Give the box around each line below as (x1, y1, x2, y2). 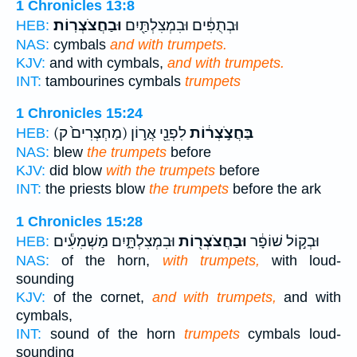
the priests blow (41, 181, 149, 198)
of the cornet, (45, 288, 152, 305)
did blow (45, 163, 106, 179)
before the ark (229, 181, 321, 198)
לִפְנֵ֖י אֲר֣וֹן (131, 124, 186, 143)
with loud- (259, 252, 342, 269)
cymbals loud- (239, 325, 342, 342)
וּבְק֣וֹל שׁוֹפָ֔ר (247, 232, 320, 250)
